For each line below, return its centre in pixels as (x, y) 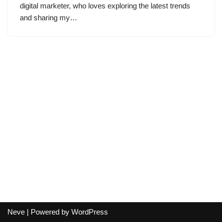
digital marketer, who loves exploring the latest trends (105, 6)
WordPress (90, 212)
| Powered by (48, 212)
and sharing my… (50, 18)
